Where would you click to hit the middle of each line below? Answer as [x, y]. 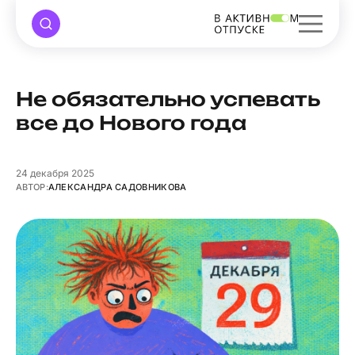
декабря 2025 [61, 173]
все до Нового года [131, 123]
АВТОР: [32, 187]
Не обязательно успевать [168, 99]
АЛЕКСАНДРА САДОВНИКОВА [117, 187]
